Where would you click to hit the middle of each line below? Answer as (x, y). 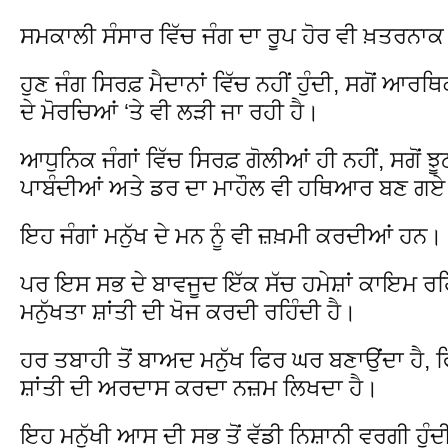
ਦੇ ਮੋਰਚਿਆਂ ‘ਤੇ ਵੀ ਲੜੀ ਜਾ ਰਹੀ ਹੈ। (170, 111)
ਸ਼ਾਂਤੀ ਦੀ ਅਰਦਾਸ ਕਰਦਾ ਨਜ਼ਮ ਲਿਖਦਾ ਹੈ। (199, 387)
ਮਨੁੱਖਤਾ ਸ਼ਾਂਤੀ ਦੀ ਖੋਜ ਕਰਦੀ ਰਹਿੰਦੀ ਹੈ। (188, 311)
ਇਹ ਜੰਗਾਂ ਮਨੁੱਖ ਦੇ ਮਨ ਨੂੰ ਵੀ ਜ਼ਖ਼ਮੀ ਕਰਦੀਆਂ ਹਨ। (231, 235)
